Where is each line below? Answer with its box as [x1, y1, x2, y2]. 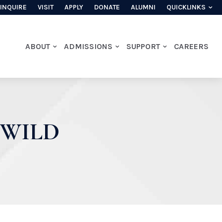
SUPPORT [126, 41, 161, 51]
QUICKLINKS [166, 3, 206, 11]
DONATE [94, 3, 120, 11]
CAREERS [174, 41, 209, 51]
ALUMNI [131, 3, 156, 11]
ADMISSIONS [64, 41, 113, 51]
